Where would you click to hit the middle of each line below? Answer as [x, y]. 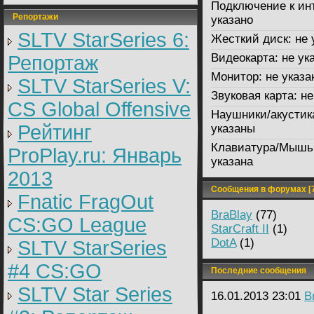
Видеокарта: [245, 58]
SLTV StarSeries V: [104, 86]
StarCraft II [240, 229]
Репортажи [31, 17]
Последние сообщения [254, 271]
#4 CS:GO [55, 271]
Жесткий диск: [251, 39]
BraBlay [232, 215]
